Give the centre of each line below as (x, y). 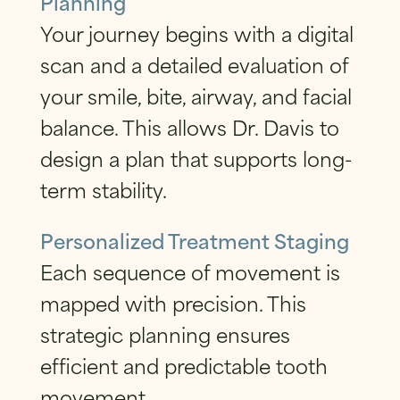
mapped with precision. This (173, 302)
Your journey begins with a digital (196, 33)
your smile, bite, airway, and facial (196, 96)
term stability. (103, 189)
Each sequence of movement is (190, 271)
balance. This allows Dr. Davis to (189, 127)
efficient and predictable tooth (183, 364)
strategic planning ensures (165, 333)
